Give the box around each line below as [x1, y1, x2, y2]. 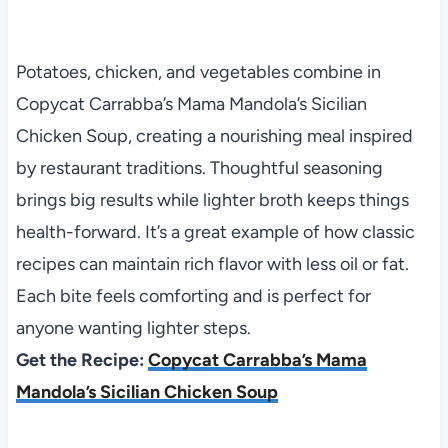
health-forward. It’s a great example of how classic [15, 221, 415, 244]
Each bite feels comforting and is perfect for [15, 285, 371, 308]
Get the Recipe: [15, 349, 148, 372]
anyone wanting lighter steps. [15, 317, 251, 340]
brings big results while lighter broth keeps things [15, 189, 409, 212]
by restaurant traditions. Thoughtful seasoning [15, 157, 383, 180]
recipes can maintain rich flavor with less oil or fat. [15, 253, 409, 276]
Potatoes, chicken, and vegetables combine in [15, 61, 381, 84]
